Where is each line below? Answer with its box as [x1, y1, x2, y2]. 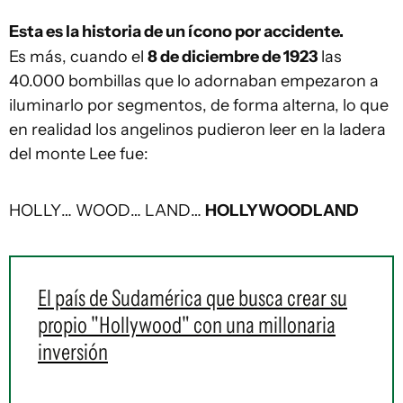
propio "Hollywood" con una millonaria [38, 311, 336, 338]
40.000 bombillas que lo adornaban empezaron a [9, 71, 379, 91]
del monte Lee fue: [9, 144, 148, 164]
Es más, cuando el [9, 47, 148, 67]
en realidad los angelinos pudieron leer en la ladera [9, 120, 386, 139]
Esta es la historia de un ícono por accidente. [9, 22, 344, 41]
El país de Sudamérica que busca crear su [38, 284, 347, 311]
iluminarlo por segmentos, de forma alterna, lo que [9, 95, 389, 115]
